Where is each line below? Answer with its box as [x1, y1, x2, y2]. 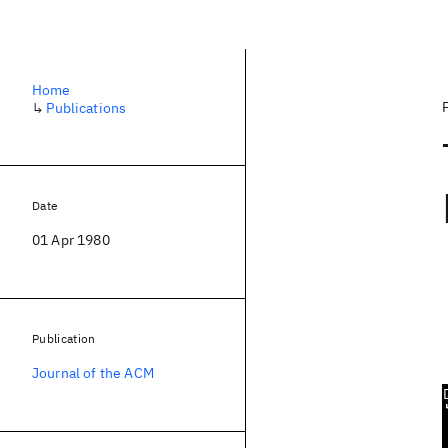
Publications [46, 99, 127, 117]
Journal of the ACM [32, 364, 154, 382]
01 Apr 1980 [32, 231, 110, 249]
